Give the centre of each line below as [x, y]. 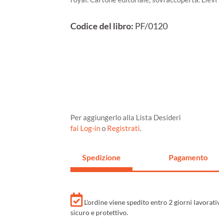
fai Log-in [86, 128]
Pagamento [188, 157]
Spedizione [101, 157]
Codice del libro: [102, 26]
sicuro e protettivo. [99, 213]
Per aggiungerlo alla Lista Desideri [126, 118]
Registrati [123, 128]
